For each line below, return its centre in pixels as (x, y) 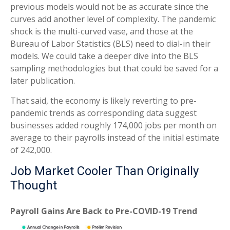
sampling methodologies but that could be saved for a (114, 68)
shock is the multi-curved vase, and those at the (102, 31)
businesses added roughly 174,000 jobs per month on (113, 125)
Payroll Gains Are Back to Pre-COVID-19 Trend (104, 211)
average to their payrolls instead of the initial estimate (115, 138)
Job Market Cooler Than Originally (104, 171)
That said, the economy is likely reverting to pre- (103, 101)
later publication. (43, 81)
